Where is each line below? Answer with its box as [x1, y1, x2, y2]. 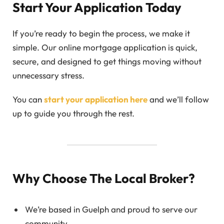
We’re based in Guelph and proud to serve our [25, 203, 197, 214]
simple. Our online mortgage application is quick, [12, 41, 197, 52]
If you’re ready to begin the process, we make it [12, 27, 190, 38]
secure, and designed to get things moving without [12, 55, 201, 66]
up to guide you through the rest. [12, 108, 134, 119]
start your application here [44, 94, 147, 105]
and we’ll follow [147, 94, 209, 105]
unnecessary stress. [12, 69, 84, 80]
